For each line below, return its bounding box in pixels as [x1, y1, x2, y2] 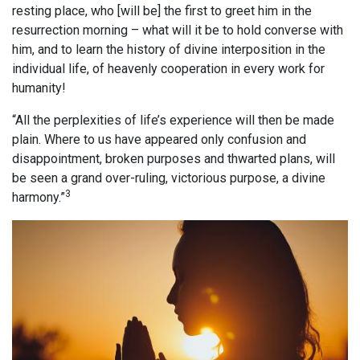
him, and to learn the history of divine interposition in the [12, 42, 325, 58]
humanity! [12, 80, 66, 96]
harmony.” [12, 190, 65, 206]
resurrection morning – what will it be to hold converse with [12, 22, 343, 39]
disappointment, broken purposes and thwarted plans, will [12, 151, 335, 167]
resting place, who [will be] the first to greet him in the [12, 3, 312, 19]
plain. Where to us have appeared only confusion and [12, 132, 306, 148]
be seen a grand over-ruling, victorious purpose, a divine [12, 170, 325, 186]
